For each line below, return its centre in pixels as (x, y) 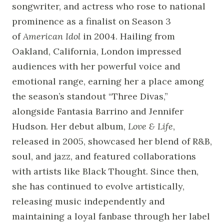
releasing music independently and (88, 201)
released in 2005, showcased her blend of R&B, (112, 141)
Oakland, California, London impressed (97, 51)
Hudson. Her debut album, (70, 126)
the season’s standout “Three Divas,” (90, 96)
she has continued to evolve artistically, (98, 186)
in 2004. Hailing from (128, 36)
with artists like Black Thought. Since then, (105, 171)
